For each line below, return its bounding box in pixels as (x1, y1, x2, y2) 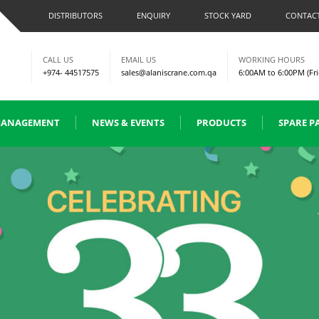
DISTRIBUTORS (48, 10, 103, 21)
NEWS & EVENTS (92, 116, 164, 129)
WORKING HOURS (239, 54, 305, 65)
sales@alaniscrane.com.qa (121, 67, 216, 78)
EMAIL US (121, 54, 156, 65)
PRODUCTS (197, 116, 246, 129)
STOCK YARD (204, 10, 251, 21)
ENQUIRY (137, 10, 170, 21)
